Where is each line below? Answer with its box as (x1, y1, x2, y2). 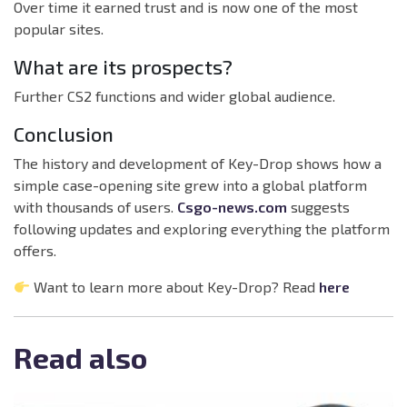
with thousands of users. (14, 198, 177, 216)
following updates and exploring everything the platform (14, 220, 390, 238)
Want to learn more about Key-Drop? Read (30, 278, 320, 296)
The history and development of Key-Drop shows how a (14, 154, 382, 173)
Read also (14, 340, 147, 375)
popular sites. (14, 20, 104, 38)
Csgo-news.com (177, 198, 287, 216)
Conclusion (14, 122, 114, 146)
